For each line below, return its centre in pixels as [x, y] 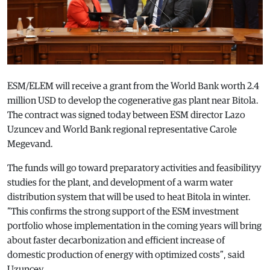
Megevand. [30, 144]
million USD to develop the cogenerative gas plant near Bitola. [133, 100]
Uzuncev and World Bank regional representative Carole [122, 129]
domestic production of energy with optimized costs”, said [126, 255]
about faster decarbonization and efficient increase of [116, 240]
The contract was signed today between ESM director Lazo [126, 115]
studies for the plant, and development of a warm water [120, 182]
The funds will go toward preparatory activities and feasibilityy [134, 168]
